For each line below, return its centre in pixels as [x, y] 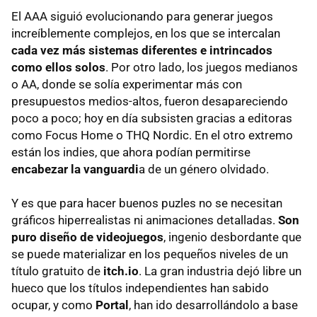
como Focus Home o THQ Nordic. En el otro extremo [152, 136]
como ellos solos [58, 68]
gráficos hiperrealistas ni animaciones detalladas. [145, 220]
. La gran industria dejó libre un [220, 271]
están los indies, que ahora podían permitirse [131, 152]
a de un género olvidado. [204, 169]
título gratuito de [57, 271]
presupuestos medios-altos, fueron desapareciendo [150, 102]
